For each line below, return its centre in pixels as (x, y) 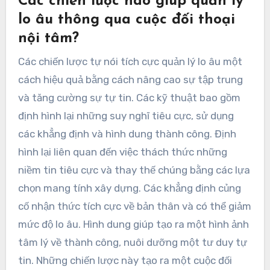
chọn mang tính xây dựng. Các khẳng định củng (129, 188)
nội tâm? (48, 39)
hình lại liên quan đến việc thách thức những (122, 152)
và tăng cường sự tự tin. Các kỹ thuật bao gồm (129, 97)
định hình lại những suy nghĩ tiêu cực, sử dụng (126, 115)
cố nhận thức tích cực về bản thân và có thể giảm (134, 206)
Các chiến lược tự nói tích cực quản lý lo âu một (130, 61)
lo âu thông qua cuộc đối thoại (126, 20)
